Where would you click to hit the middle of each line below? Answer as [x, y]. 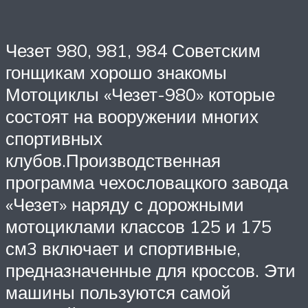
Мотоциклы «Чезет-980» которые [140, 95]
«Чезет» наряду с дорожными [125, 205]
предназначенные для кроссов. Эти [151, 271]
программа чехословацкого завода [147, 183]
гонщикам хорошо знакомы [116, 73]
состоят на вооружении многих [132, 117]
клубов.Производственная [113, 161]
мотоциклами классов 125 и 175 [139, 227]
